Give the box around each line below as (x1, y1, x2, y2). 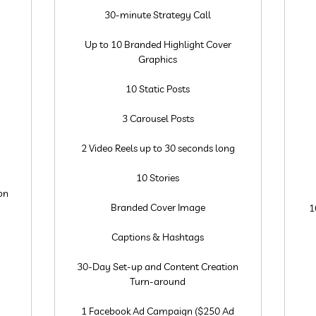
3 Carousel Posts (121, 112, 194, 125)
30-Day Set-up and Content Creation (77, 260, 239, 273)
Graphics (138, 53, 178, 66)
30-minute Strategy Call (104, 8, 212, 21)
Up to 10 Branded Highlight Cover (84, 38, 231, 51)
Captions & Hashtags (111, 231, 205, 243)
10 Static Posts (126, 83, 190, 95)
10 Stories (136, 171, 180, 184)
